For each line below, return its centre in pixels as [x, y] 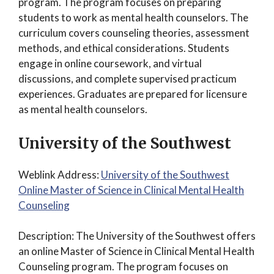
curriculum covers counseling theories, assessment [134, 33]
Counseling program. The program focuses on [123, 266]
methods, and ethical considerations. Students [124, 48]
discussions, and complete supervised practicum [128, 79]
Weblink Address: [60, 174]
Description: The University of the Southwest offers [137, 236]
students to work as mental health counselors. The [133, 17]
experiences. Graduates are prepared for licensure [133, 94]
